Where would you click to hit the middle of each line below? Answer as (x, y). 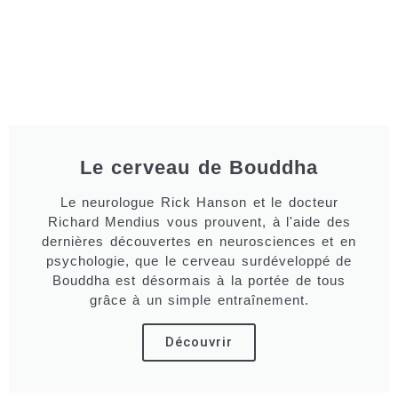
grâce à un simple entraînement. (199, 300)
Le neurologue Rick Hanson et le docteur (199, 202)
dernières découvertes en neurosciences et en (199, 241)
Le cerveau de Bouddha (199, 167)
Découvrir (199, 342)
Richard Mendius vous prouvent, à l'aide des (199, 222)
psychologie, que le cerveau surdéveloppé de (199, 261)
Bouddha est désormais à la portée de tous (199, 280)
